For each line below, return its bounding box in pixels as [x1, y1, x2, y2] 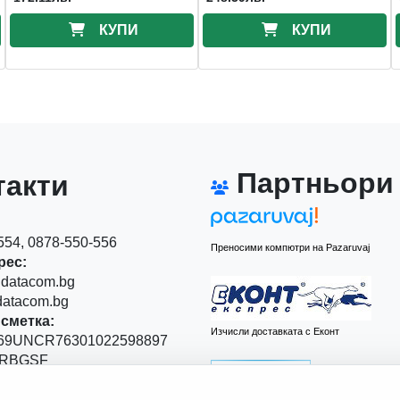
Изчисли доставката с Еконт [210, 325, 339, 337]
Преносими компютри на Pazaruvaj [210, 241, 370, 253]
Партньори [228, 166, 394, 199]
